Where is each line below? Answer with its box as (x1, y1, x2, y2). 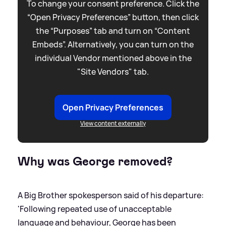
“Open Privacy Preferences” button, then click (27, 12, 199, 23)
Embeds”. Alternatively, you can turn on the (32, 39, 194, 50)
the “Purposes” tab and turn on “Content (36, 25, 190, 37)
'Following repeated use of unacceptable (18, 203, 172, 215)
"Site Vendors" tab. (77, 66, 149, 78)
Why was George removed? (18, 153, 173, 170)
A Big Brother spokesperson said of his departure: (18, 190, 204, 201)
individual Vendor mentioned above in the (34, 52, 192, 64)
